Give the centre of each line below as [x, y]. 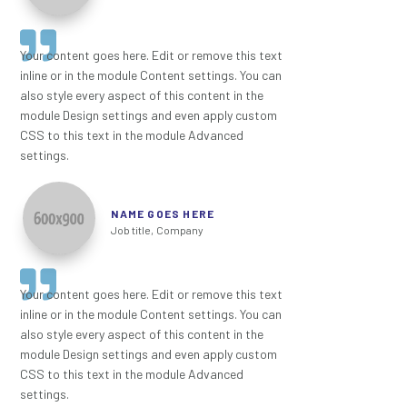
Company [180, 230]
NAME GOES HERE [163, 214]
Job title [131, 230]
